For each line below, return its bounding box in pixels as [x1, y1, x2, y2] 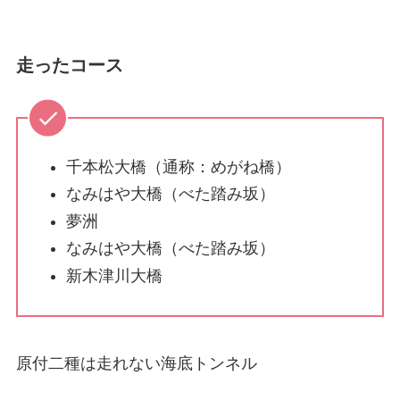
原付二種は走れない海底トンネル [15, 354, 257, 372]
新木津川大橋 [65, 266, 162, 285]
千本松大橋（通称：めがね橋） [65, 157, 291, 176]
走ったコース [15, 54, 123, 75]
